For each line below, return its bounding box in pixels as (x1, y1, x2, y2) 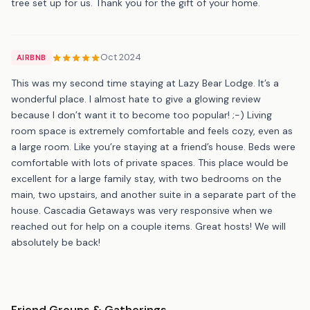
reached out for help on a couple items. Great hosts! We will (11, 219, 286, 232)
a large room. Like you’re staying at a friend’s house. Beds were (11, 140, 295, 153)
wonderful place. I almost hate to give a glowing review (11, 92, 261, 105)
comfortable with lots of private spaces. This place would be (11, 156, 289, 169)
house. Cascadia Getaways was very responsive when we (11, 203, 273, 217)
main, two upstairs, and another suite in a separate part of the (11, 188, 296, 201)
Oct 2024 (100, 51, 141, 64)
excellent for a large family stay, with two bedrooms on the (11, 172, 282, 185)
